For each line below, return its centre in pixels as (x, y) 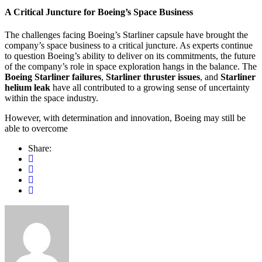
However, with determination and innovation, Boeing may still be (125, 118)
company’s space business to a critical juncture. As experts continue (129, 46)
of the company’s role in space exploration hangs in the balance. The (131, 67)
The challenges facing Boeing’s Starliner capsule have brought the (126, 35)
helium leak (27, 88)
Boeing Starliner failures (53, 77)
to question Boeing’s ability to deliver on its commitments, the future (130, 56)
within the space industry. (51, 98)
